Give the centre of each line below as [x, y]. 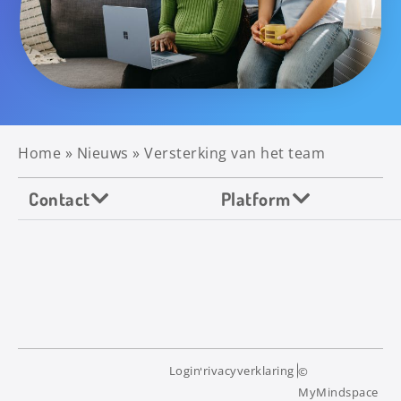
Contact [60, 198]
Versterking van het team [235, 153]
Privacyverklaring [245, 370]
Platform [256, 198]
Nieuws [102, 153]
